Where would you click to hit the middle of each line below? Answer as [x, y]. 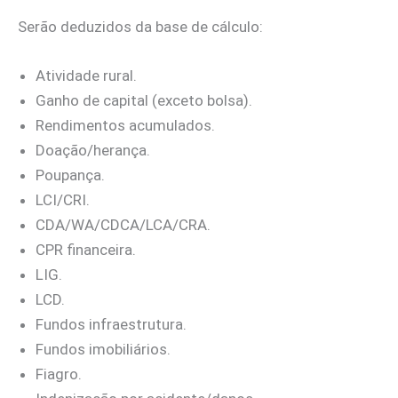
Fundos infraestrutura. [111, 325]
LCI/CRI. [63, 200]
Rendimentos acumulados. [125, 126]
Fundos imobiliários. [103, 350]
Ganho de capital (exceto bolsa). [144, 101]
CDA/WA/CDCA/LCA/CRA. [123, 225]
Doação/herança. [93, 151]
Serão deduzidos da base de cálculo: [140, 27]
